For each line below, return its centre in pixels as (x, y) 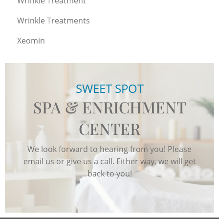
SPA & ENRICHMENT (109, 107)
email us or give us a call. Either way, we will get (109, 161)
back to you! (109, 173)
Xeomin (31, 40)
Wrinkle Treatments (54, 20)
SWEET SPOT (109, 88)
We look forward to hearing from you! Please (109, 149)
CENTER (109, 128)
